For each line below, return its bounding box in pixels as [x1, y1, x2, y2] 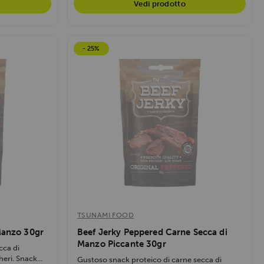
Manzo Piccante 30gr [77, 238, 166, 249]
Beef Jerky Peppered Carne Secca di [77, 226, 227, 237]
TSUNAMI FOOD [77, 210, 134, 219]
